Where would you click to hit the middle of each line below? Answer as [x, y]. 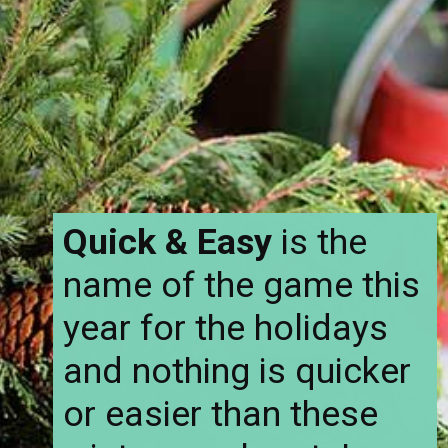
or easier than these [221, 414]
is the [320, 242]
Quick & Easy [168, 242]
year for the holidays [226, 328]
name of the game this [242, 285]
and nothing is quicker [237, 371]
